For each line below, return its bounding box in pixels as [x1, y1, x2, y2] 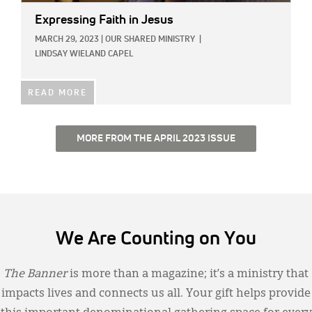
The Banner [3, 269, 67, 281]
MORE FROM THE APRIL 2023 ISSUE [77, 134, 235, 144]
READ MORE [28, 89, 87, 98]
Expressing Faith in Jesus [35, 14, 173, 27]
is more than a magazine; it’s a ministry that [67, 269, 309, 281]
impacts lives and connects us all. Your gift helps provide [1, 288, 311, 300]
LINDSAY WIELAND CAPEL [35, 50, 133, 59]
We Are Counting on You [56, 230, 256, 249]
